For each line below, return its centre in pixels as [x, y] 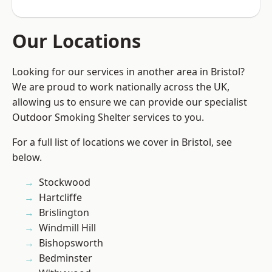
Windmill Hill [67, 228]
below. [27, 158]
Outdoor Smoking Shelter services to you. [108, 117]
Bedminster [66, 258]
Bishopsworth [71, 243]
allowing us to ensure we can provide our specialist [130, 102]
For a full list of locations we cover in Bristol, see [122, 142]
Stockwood [65, 182]
